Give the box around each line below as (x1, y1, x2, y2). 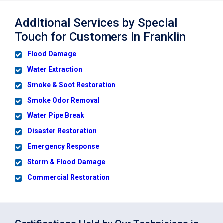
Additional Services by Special (15, 15, 177, 30)
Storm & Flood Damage (27, 157, 105, 166)
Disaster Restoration (27, 126, 97, 135)
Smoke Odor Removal (27, 96, 100, 104)
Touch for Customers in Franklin (15, 29, 186, 44)
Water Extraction (27, 65, 82, 73)
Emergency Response (27, 142, 99, 150)
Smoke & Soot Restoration (27, 80, 115, 89)
